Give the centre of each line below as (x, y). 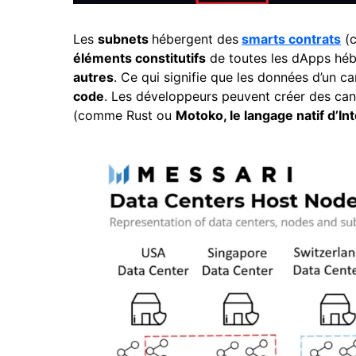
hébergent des (195, 39)
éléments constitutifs (139, 58)
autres (93, 77)
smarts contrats (291, 39)
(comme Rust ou (124, 115)
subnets (125, 39)
